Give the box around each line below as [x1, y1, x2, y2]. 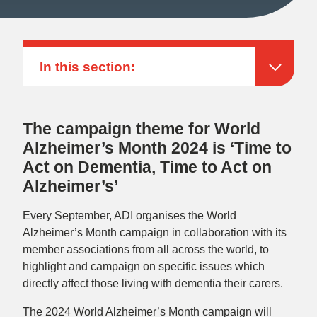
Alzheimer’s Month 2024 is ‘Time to [23, 138, 292, 157]
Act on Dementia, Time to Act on [23, 157, 272, 176]
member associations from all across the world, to [23, 243, 269, 255]
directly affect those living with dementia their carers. [23, 277, 283, 289]
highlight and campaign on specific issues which [23, 260, 265, 272]
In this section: [40, 59, 135, 74]
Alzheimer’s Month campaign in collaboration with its [23, 226, 287, 238]
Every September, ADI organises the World [23, 209, 236, 221]
